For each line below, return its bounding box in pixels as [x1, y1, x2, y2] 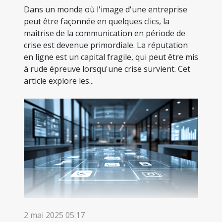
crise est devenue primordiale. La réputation [24, 39, 188, 51]
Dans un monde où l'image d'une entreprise [24, 3, 187, 15]
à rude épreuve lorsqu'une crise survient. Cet [24, 63, 190, 74]
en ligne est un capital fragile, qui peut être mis [24, 51, 198, 62]
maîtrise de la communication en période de [24, 27, 185, 39]
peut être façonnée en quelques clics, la [24, 15, 169, 27]
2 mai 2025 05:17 [24, 209, 85, 221]
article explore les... [24, 75, 94, 86]
